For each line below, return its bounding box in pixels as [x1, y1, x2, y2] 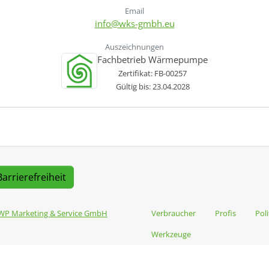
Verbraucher [151, 207, 196, 219]
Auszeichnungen [105, 41, 164, 52]
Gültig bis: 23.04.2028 [115, 80, 190, 92]
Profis [215, 207, 236, 219]
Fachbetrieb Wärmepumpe [97, 53, 208, 65]
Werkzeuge [151, 228, 191, 240]
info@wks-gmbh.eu [94, 17, 175, 29]
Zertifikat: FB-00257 [118, 67, 187, 79]
